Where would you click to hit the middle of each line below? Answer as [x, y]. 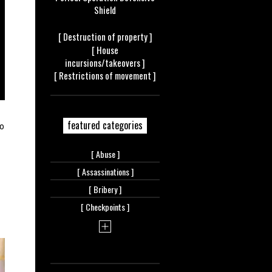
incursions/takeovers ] [105, 63]
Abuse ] [107, 154]
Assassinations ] [107, 172]
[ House [105, 50]
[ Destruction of [87, 37]
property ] [134, 37]
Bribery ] [107, 189]
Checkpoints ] [107, 207]
